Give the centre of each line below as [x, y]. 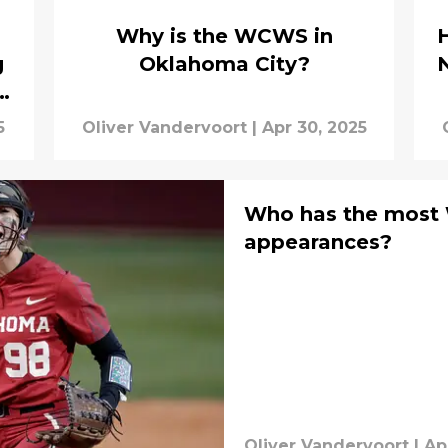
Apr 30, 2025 [314, 127]
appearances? [318, 241]
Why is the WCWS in [224, 35]
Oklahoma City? [224, 63]
